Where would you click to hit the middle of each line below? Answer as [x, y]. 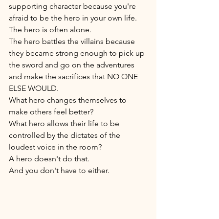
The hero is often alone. [51, 30]
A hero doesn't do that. [50, 159]
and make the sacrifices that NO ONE [74, 77]
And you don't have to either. [60, 171]
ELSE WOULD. [35, 88]
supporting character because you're [73, 6]
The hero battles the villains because [73, 42]
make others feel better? [52, 112]
